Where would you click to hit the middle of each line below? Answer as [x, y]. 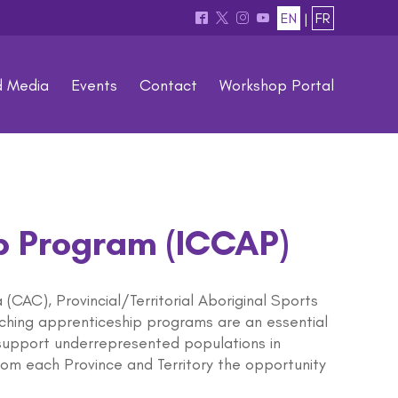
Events [94, 85]
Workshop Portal [277, 85]
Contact [168, 85]
